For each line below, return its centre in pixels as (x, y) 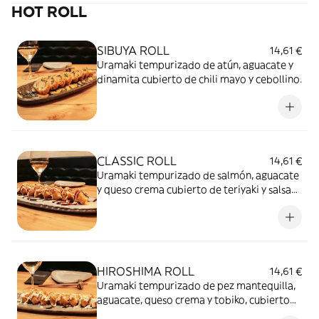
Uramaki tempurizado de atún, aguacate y (195, 65)
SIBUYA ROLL (133, 51)
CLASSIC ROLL (137, 161)
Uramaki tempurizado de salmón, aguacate (198, 175)
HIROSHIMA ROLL (146, 271)
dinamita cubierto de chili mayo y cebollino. (199, 79)
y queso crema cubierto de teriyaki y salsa (194, 189)
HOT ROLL (49, 12)
